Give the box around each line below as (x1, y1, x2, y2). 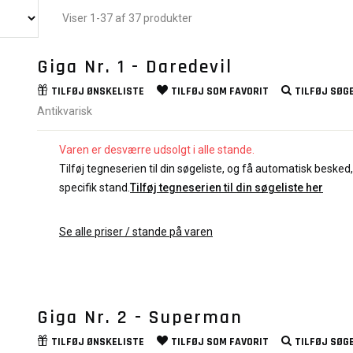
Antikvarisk (37, 105, 92, 117)
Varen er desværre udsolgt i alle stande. (59, 143, 255, 156)
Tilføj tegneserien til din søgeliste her (130, 181, 323, 194)
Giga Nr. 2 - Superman (37, 306, 243, 330)
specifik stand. (59, 181, 130, 194)
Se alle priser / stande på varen (59, 225, 213, 238)
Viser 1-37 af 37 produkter (62, 12, 192, 24)
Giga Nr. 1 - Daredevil (37, 55, 232, 79)
